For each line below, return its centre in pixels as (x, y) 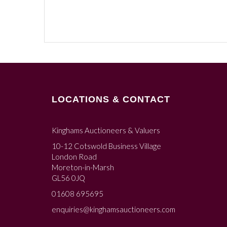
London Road (74, 156)
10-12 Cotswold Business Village (106, 146)
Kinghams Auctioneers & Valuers (106, 130)
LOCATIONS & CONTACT (111, 99)
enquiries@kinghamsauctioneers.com (113, 209)
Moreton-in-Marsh (83, 167)
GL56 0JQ (68, 178)
